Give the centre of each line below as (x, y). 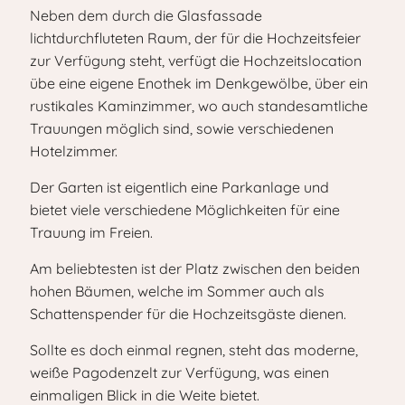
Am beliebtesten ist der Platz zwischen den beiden (195, 268)
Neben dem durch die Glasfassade (146, 15)
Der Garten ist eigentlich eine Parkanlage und (179, 187)
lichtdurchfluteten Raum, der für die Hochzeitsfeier (195, 38)
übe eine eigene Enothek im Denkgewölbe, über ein (199, 83)
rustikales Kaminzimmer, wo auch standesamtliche (199, 106)
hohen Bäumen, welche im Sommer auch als (177, 291)
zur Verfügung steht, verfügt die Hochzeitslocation (196, 61)
